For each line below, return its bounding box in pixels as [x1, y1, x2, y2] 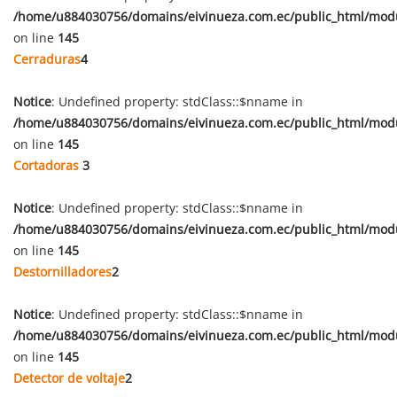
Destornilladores [13, 263, 112, 280]
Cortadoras [13, 157, 82, 174]
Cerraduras [13, 51, 81, 67]
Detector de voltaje [13, 370, 125, 386]
